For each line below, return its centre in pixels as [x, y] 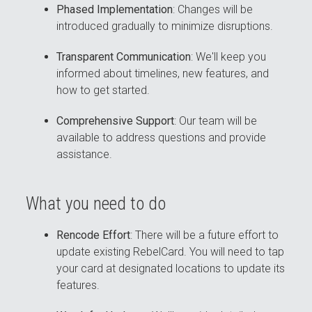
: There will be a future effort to [205, 235]
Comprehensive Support [116, 121]
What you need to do [96, 204]
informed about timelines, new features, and [163, 74]
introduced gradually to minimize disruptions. [165, 26]
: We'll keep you [229, 57]
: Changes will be [213, 10]
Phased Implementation [115, 10]
